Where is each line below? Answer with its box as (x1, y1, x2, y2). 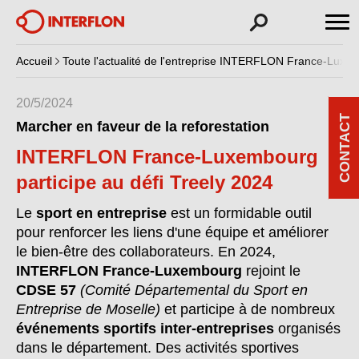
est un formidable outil (167, 205, 312, 221)
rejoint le (242, 263, 301, 279)
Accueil (16, 54, 52, 67)
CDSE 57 (16, 282, 76, 298)
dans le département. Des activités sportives (16, 340, 299, 356)
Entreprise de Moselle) (16, 301, 160, 317)
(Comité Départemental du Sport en (80, 282, 308, 298)
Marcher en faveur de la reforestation (16, 119, 269, 135)
